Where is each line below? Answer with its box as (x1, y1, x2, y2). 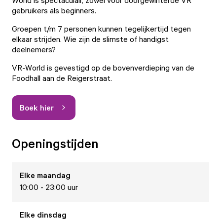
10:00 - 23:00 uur (20, 182, 78, 192)
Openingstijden (12, 135, 99, 151)
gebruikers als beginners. (12, 5, 96, 15)
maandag (37, 170, 71, 180)
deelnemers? (12, 44, 56, 54)
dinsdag (37, 210, 67, 220)
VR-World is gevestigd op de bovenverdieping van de (12, 63, 194, 73)
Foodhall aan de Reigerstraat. (12, 73, 114, 83)
